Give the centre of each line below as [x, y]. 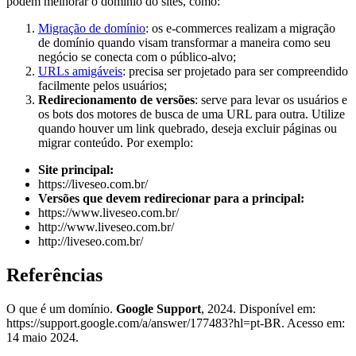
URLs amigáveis [80, 72]
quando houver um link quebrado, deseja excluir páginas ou [188, 129]
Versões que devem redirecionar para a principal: [171, 199]
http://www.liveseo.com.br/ [106, 227]
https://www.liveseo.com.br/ [108, 213]
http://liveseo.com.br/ [91, 242]
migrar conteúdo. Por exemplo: [116, 143]
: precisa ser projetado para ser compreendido [235, 72]
